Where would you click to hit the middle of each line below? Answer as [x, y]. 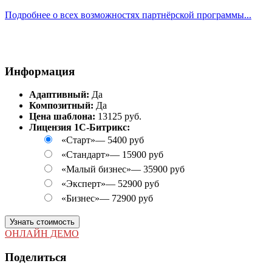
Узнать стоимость [42, 222]
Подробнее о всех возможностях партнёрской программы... [128, 15]
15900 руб [143, 155]
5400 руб [126, 140]
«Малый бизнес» [96, 169]
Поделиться [36, 257]
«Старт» [78, 140]
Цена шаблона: [62, 117]
